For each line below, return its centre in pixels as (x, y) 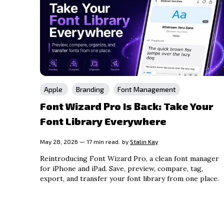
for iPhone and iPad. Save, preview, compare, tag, (121, 168)
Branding (91, 89)
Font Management (147, 89)
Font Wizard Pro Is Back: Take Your (126, 106)
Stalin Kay (144, 141)
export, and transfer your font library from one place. (129, 178)
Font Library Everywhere (103, 121)
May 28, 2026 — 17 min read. (80, 141)
